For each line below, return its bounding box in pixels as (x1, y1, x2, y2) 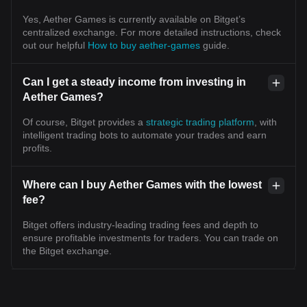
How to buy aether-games (88, 39, 203, 51)
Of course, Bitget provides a (23, 116, 146, 127)
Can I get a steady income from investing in (23, 75, 246, 88)
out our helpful (23, 39, 88, 51)
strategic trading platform (146, 116, 254, 127)
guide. (203, 39, 230, 51)
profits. (23, 142, 52, 153)
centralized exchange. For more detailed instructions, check (23, 26, 281, 38)
